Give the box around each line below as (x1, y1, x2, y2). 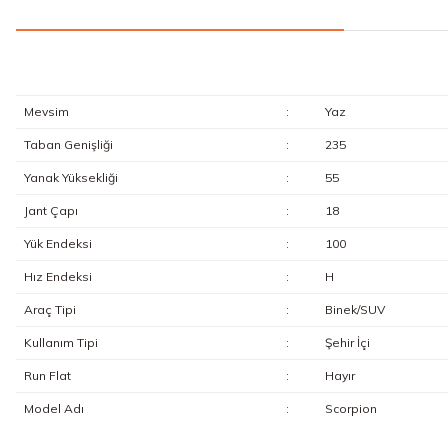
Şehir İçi (324, 335, 370, 350)
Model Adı (23, 401, 84, 416)
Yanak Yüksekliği (23, 170, 118, 185)
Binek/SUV (324, 302, 385, 317)
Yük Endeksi (23, 236, 92, 251)
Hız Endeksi (23, 269, 92, 284)
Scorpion (324, 401, 377, 416)
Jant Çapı (23, 203, 78, 218)
